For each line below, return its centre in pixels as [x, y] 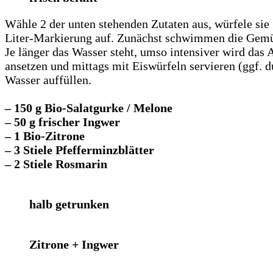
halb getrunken [69, 204]
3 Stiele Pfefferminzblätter [84, 150]
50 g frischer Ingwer [67, 122]
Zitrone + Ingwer [74, 244]
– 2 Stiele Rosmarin [56, 164]
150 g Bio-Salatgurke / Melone [93, 108]
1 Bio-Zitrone [49, 136]
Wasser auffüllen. [48, 80]
